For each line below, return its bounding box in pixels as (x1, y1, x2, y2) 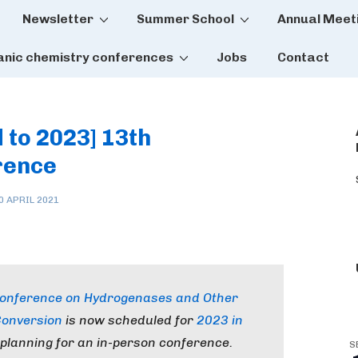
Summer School (137, 11, 234, 26)
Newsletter (22, 11, 93, 26)
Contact (277, 50, 329, 65)
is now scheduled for (62, 312, 197, 328)
